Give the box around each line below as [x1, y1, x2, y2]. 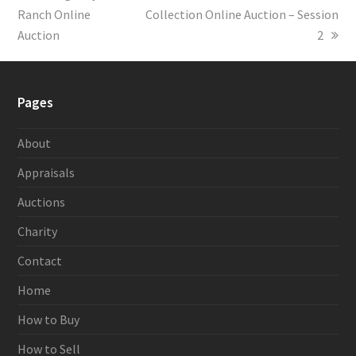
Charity [17, 223, 58, 240]
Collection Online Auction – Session [145, 6, 339, 23]
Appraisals [17, 164, 75, 181]
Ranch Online [17, 6, 91, 23]
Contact [17, 253, 63, 269]
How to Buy [17, 311, 80, 328]
